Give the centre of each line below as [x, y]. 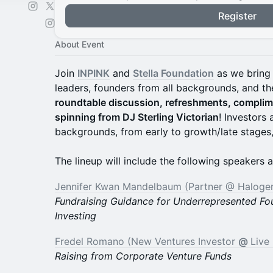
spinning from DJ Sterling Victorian [137, 117]
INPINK [94, 73]
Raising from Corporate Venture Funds [143, 256]
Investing [76, 216]
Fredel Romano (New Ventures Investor [147, 241]
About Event [80, 44]
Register [237, 16]
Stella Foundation [173, 73]
